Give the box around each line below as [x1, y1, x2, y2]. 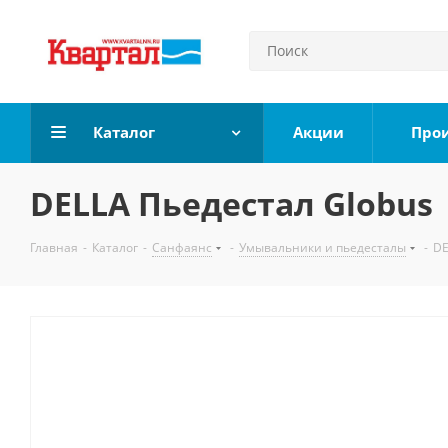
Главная [30, 239, 78, 256]
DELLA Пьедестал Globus [30, 182, 433, 225]
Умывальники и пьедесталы [239, 239, 406, 256]
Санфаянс [152, 239, 212, 256]
